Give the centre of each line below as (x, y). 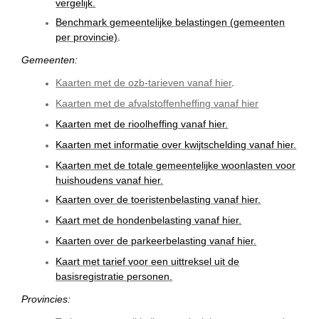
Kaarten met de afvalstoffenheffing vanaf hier (157, 103)
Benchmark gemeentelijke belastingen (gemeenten (171, 22)
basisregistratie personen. (114, 275)
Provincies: (46, 299)
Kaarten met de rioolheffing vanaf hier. (142, 124)
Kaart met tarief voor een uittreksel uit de (148, 261)
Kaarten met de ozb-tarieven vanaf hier (144, 82)
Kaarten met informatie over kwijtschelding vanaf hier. (176, 144)
